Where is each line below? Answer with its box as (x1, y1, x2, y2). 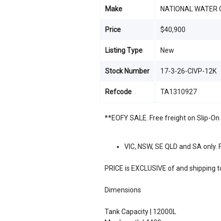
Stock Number (105, 67, 149, 75)
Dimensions (105, 186, 141, 194)
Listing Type (105, 46, 143, 54)
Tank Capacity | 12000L (105, 208, 176, 216)
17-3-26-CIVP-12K (160, 67, 217, 75)
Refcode (105, 88, 132, 96)
